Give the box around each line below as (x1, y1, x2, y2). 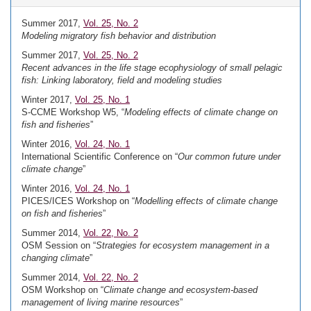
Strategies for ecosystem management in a (96, 240, 269, 251)
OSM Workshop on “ (22, 285, 103, 295)
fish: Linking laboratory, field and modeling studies (22, 75, 222, 85)
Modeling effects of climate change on (124, 107, 278, 117)
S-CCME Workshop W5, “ (22, 107, 124, 117)
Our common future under (178, 151, 280, 162)
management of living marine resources (22, 297, 180, 308)
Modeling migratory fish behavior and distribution (22, 31, 216, 41)
